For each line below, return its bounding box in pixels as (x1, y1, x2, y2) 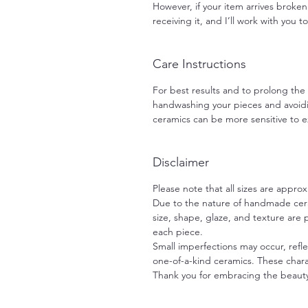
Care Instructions (153, 56, 246, 72)
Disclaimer (153, 155, 209, 170)
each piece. (153, 225, 203, 239)
